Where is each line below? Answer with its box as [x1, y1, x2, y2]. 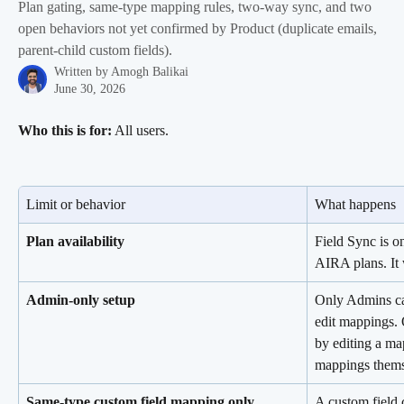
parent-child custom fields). [18, 42, 172, 58]
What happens [315, 196, 396, 212]
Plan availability [26, 233, 124, 249]
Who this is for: [18, 123, 112, 138]
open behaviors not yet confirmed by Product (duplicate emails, [18, 21, 377, 36]
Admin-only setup [26, 291, 135, 308]
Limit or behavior [26, 196, 125, 212]
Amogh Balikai [111, 65, 188, 78]
